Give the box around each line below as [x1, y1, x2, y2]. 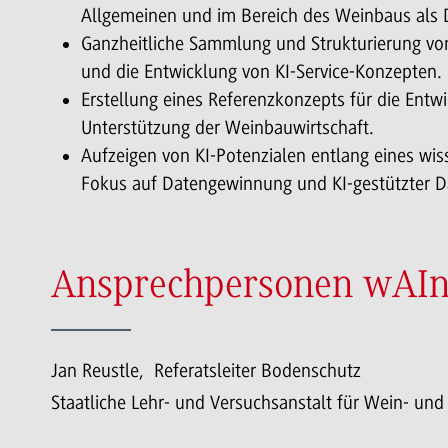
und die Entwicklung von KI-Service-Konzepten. [80, 61, 442, 84]
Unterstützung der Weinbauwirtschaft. [80, 117, 374, 140]
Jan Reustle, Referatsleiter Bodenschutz [50, 359, 361, 382]
